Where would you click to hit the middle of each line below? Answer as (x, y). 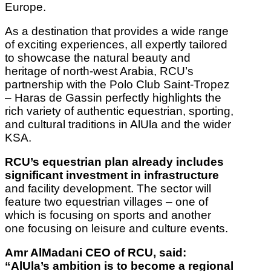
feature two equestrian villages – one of (106, 201)
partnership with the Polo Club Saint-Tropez (117, 84)
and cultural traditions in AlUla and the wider (118, 124)
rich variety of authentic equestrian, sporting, (119, 111)
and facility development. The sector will (108, 188)
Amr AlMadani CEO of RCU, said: (96, 252)
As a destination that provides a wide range (117, 31)
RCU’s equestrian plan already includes (114, 162)
